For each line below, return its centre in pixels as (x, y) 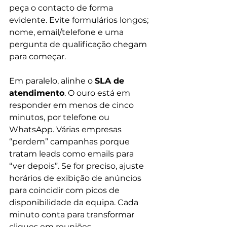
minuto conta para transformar (73, 215)
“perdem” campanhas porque (70, 142)
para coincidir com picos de (65, 190)
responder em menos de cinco (72, 105)
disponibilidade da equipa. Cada (75, 202)
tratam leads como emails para (72, 154)
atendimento (37, 93)
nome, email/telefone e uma (67, 32)
